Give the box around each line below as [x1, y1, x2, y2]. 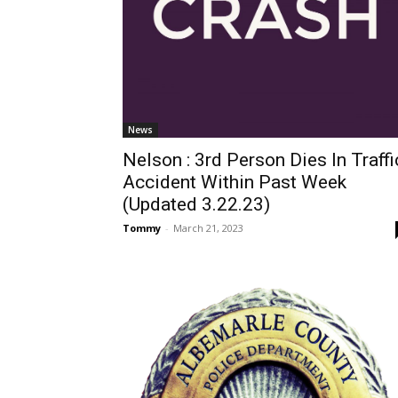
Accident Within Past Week [123, 171, 346, 193]
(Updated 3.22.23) [123, 193, 270, 215]
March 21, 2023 [173, 220, 243, 235]
